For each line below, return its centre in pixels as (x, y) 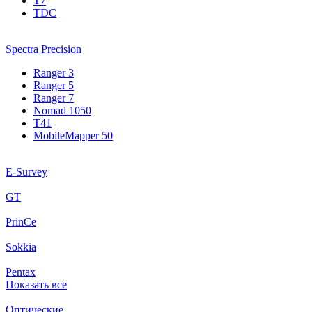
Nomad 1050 (62, 110)
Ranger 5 (54, 85)
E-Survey (26, 171)
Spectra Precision (44, 49)
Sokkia (21, 247)
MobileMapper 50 (73, 135)
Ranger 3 (54, 72)
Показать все (36, 284)
